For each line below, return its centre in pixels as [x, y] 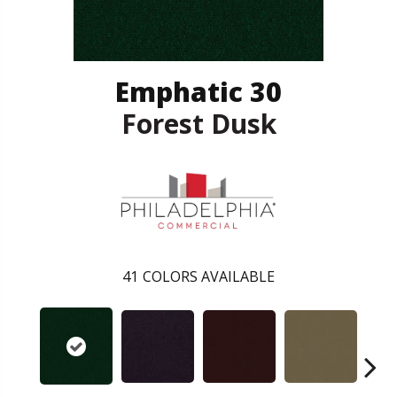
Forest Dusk [198, 123]
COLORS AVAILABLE [209, 277]
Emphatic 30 [198, 91]
